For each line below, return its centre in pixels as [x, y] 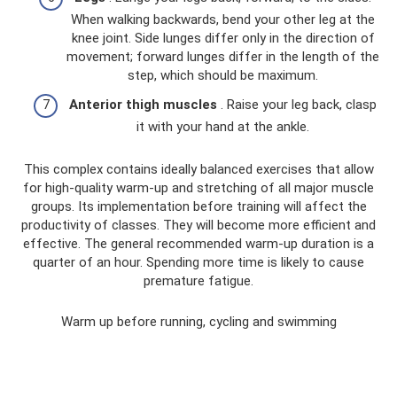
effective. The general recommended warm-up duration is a [198, 244]
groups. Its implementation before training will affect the [198, 207]
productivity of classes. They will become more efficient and [198, 226]
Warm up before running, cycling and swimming [198, 322]
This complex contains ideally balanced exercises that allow [198, 170]
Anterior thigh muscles [143, 105]
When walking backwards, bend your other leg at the [223, 19]
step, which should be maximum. [223, 75]
